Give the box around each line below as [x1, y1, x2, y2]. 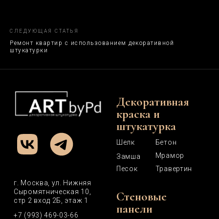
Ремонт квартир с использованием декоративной [10, 40, 174, 46]
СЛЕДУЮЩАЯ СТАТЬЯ [10, 28, 79, 34]
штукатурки [10, 47, 48, 54]
